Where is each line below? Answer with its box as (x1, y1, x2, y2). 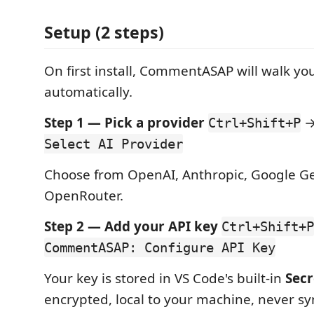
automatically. (44, 83, 132, 101)
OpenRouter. (44, 186, 123, 205)
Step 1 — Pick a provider (44, 114, 205, 132)
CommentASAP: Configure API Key (44, 240, 275, 255)
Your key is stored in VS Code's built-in (44, 269, 285, 287)
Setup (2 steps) (44, 21, 164, 43)
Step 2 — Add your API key (44, 217, 218, 235)
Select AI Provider (44, 136, 183, 151)
